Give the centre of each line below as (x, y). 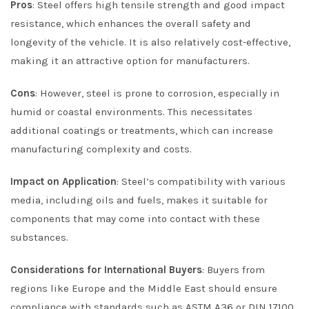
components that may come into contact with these (135, 219)
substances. (39, 238)
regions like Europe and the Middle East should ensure (144, 289)
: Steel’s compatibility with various (201, 182)
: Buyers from (233, 270)
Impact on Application (63, 182)
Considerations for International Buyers (106, 270)
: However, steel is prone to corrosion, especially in (157, 93)
